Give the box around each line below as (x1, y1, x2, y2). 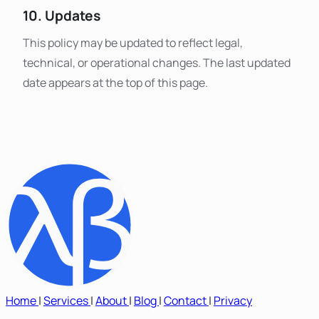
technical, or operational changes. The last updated (23, 55, 291, 71)
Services (43, 293, 90, 309)
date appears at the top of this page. (23, 75, 208, 91)
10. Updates (23, 6, 100, 26)
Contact (164, 293, 209, 309)
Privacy (214, 293, 252, 309)
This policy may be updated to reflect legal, (23, 35, 243, 51)
